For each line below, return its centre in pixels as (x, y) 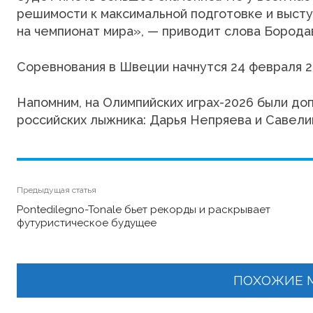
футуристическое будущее (87, 223)
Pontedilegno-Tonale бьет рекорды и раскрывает (144, 210)
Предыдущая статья (57, 190)
